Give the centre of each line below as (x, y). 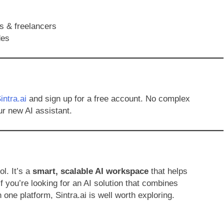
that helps (168, 171)
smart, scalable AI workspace (90, 171)
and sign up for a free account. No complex (108, 99)
